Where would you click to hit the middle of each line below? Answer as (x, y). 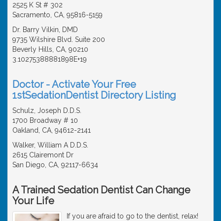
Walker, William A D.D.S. (50, 145)
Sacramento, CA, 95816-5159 (57, 15)
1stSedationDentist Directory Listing (94, 95)
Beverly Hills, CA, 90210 (50, 49)
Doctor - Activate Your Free (74, 84)
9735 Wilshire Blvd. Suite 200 (59, 39)
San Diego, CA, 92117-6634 (55, 165)
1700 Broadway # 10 (45, 120)
